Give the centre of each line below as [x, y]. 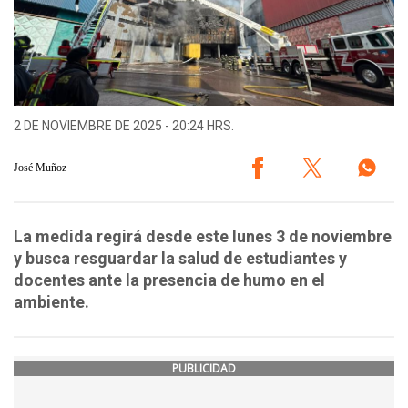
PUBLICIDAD [204, 369]
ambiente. [51, 302]
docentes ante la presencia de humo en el [169, 280]
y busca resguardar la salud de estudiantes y [180, 259]
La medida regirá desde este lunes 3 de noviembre [203, 237]
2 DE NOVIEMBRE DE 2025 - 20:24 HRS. [124, 126]
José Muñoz [40, 167]
